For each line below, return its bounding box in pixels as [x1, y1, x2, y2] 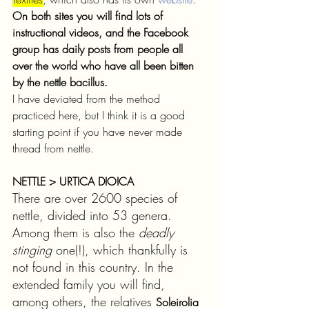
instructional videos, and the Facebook [12, 25, 192, 40]
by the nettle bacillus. [12, 74, 111, 90]
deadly [139, 224, 178, 241]
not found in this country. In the [12, 259, 177, 275]
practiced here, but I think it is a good [12, 108, 188, 123]
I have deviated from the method [12, 91, 163, 106]
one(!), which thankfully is [56, 241, 192, 258]
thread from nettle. [12, 141, 94, 156]
